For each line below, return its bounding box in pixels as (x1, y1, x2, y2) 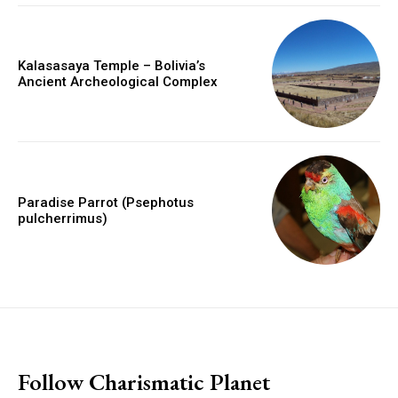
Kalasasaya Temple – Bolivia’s (18, 58, 205, 75)
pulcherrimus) (18, 210, 107, 227)
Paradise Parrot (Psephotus (18, 194, 194, 211)
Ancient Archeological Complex (18, 74, 218, 91)
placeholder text (18, 337, 125, 357)
